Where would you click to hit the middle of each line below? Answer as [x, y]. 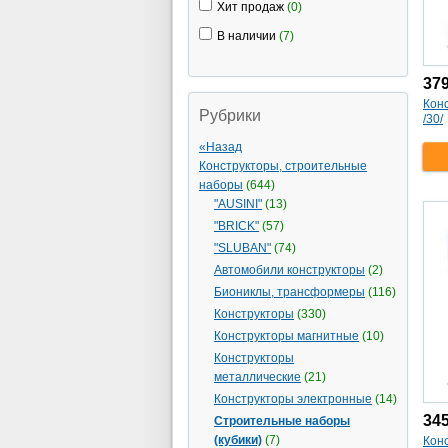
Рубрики [230, 115]
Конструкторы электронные [293, 399]
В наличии [246, 36]
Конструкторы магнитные [286, 336]
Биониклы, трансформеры [289, 292]
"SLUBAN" [242, 248]
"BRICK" [236, 226]
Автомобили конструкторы [289, 270]
